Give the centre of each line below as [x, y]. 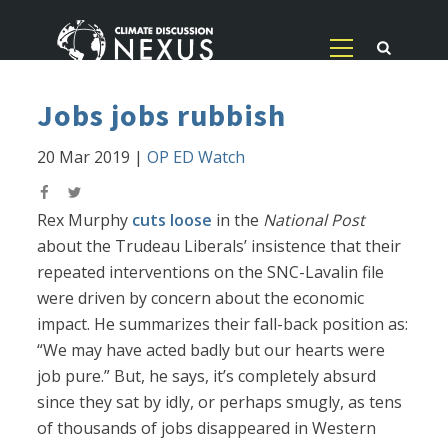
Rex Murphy [85, 220]
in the [238, 220]
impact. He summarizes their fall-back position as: [223, 324]
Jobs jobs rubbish [162, 115]
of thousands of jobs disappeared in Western [207, 428]
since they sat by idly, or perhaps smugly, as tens [220, 402]
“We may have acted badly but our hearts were [211, 350]
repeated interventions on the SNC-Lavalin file [211, 272]
